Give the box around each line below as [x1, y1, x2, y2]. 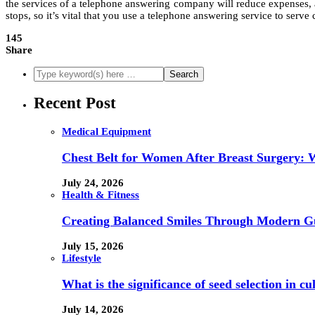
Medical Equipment [62, 126, 151, 138]
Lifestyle [62, 252, 101, 264]
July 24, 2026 [62, 177, 124, 189]
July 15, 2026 [62, 240, 124, 252]
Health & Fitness [62, 189, 139, 201]
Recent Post [34, 94, 116, 112]
